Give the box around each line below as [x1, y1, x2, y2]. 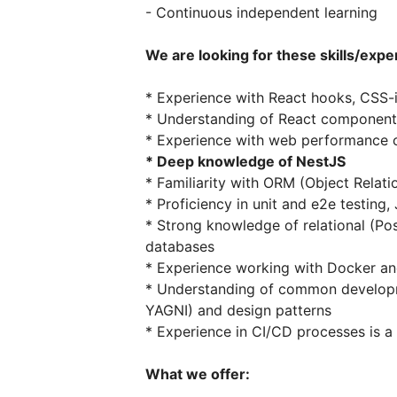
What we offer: [145, 365, 250, 383]
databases [145, 237, 214, 255]
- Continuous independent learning [145, 4, 378, 21]
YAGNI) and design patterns [145, 301, 331, 319]
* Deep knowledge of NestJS [145, 152, 346, 170]
